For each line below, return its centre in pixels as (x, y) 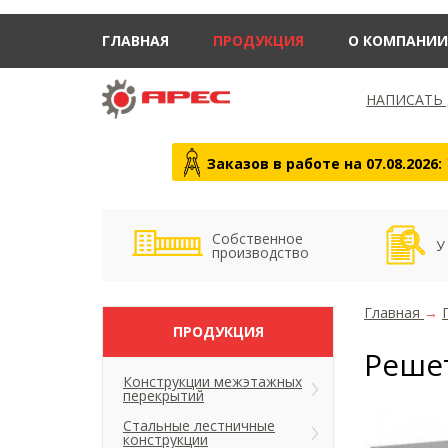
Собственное (257, 238)
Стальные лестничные (199, 425)
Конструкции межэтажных (212, 381)
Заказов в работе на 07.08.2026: (326, 163)
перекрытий (163, 395)
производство (260, 252)
